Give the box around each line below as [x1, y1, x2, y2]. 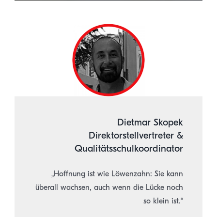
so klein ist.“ [143, 197, 184, 206]
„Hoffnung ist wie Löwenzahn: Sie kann [51, 170, 184, 179]
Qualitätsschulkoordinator [75, 143, 184, 155]
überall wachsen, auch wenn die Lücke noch [35, 183, 184, 192]
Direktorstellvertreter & [89, 130, 184, 141]
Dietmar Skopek [117, 117, 184, 128]
